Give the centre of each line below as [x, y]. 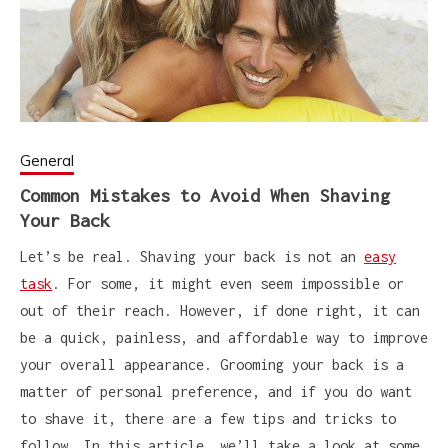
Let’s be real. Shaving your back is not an [192, 256]
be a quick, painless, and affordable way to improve [224, 337]
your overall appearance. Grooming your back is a [212, 364]
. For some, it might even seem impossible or [228, 283]
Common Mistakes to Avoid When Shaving [205, 195]
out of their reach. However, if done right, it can [220, 310]
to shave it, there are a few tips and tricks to [208, 418]
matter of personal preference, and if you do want [216, 391]
